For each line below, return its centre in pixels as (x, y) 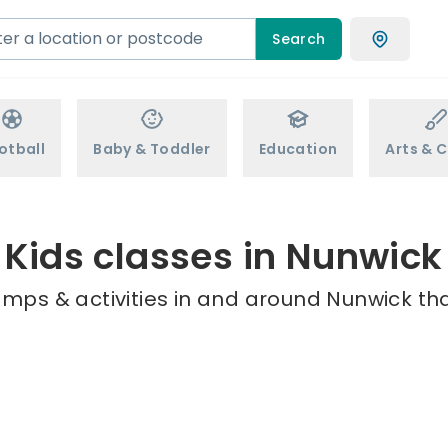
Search (299, 38)
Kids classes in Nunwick (224, 256)
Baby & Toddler (152, 149)
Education (298, 149)
